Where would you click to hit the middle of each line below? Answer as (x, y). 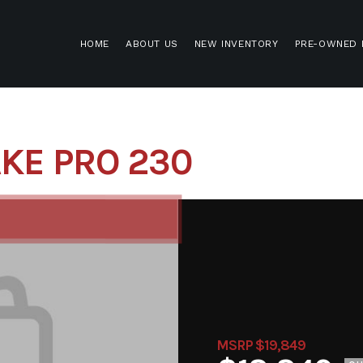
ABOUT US (152, 43)
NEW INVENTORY (236, 43)
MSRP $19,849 (261, 346)
